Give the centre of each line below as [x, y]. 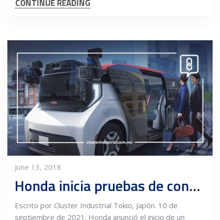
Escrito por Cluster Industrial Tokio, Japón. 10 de [96, 205]
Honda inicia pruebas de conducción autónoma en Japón [195, 185]
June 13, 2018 [38, 167]
